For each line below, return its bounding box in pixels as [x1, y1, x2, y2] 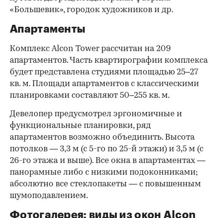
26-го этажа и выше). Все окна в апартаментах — [10, 157, 205, 165]
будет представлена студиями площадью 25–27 [10, 68, 199, 77]
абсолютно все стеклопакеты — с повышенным [10, 180, 201, 189]
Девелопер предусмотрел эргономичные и [10, 110, 182, 119]
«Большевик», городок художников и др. [10, 6, 173, 15]
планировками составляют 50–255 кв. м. [10, 91, 170, 100]
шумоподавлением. [10, 192, 88, 200]
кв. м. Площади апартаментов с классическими [10, 80, 199, 89]
